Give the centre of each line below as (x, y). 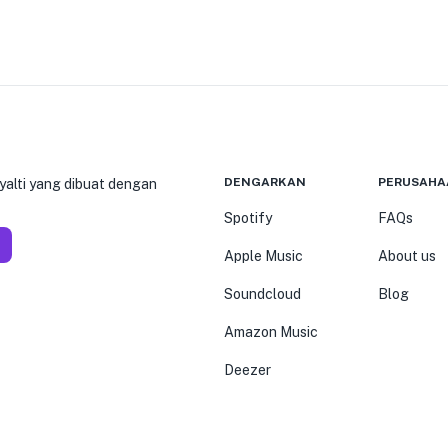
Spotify (248, 218)
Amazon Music (271, 332)
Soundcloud (262, 294)
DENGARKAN (265, 182)
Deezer (247, 370)
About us (407, 256)
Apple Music (263, 256)
